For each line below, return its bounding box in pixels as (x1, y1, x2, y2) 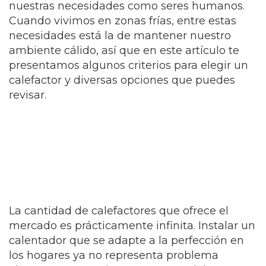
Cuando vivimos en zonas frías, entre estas (9, 14, 236, 27)
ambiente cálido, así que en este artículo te (9, 44, 239, 57)
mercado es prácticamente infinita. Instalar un (9, 219, 255, 232)
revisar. (9, 88, 46, 102)
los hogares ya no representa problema (9, 249, 218, 262)
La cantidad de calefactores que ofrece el (9, 204, 229, 217)
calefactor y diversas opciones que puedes (9, 74, 235, 87)
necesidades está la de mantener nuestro (9, 29, 231, 42)
